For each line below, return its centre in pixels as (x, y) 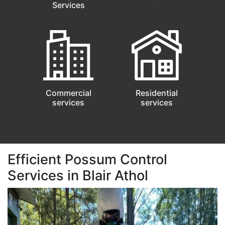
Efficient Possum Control (87, 159)
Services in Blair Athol (78, 175)
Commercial (68, 93)
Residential (157, 93)
